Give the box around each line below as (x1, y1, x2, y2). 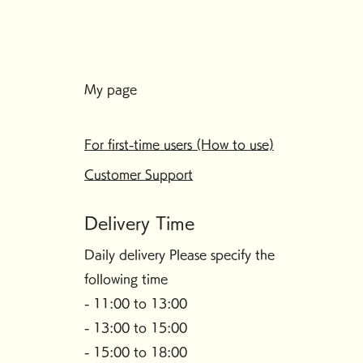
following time (84, 272, 169, 285)
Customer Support (84, 168, 194, 181)
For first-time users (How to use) (84, 138, 275, 151)
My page (84, 83, 138, 96)
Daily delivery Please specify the (84, 248, 275, 261)
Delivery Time (84, 214, 195, 231)
